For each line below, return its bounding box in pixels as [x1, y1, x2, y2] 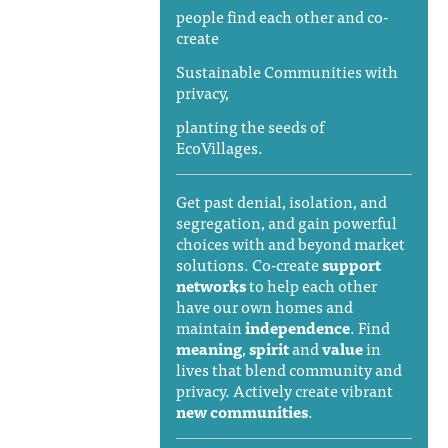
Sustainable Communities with [175, 57, 398, 84]
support [321, 250, 381, 277]
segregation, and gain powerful [175, 208, 397, 235]
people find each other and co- [175, 3, 388, 30]
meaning [175, 334, 242, 361]
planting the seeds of [175, 112, 324, 139]
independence [244, 313, 350, 340]
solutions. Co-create [175, 250, 322, 277]
